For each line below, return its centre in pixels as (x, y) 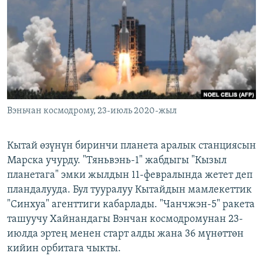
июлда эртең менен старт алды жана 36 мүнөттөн (125, 234)
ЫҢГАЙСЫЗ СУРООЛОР (59, 53)
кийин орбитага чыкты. (64, 249)
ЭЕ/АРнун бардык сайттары (82, 90)
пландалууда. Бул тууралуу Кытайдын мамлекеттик (129, 190)
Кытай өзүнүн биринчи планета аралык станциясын (131, 146)
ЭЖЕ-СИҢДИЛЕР (49, 11)
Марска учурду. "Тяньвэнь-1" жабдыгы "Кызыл (117, 161)
